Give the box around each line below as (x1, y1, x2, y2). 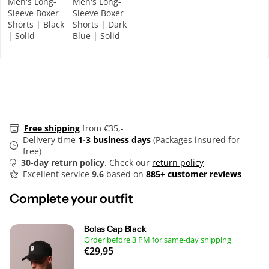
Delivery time (22, 134, 76, 146)
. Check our (104, 157, 153, 169)
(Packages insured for (150, 134, 240, 146)
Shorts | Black (8, 18, 65, 30)
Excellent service (23, 168, 90, 180)
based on (106, 168, 147, 180)
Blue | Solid (72, 29, 120, 41)
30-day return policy (21, 157, 105, 169)
